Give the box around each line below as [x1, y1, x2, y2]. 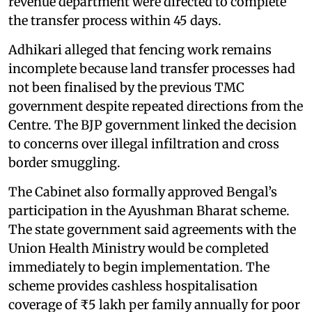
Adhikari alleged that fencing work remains [8, 41, 272, 58]
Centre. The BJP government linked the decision [8, 116, 297, 133]
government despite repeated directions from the [8, 97, 303, 114]
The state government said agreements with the [8, 221, 296, 237]
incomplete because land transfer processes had [8, 60, 295, 77]
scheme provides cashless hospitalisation [8, 277, 258, 294]
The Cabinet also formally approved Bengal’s [8, 183, 277, 200]
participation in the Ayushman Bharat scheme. [8, 202, 290, 219]
